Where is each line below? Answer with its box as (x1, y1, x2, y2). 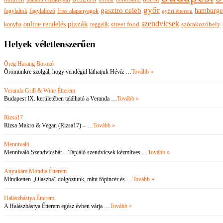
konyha (4, 21, 21, 28)
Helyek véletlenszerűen (4, 39, 96, 50)
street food (111, 21, 139, 28)
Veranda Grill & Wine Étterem (4, 87, 75, 94)
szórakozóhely (181, 20, 221, 28)
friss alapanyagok (57, 7, 99, 15)
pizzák (68, 20, 88, 28)
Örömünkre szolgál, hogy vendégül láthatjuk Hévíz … (4, 68, 131, 75)
